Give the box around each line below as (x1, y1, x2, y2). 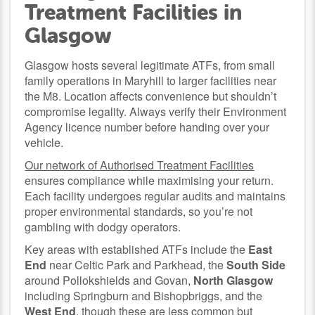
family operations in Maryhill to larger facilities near (25, 72, 277, 89)
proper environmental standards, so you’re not (25, 202, 253, 219)
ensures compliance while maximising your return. (25, 172, 274, 188)
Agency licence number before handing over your (25, 118, 270, 135)
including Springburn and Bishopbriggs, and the (25, 287, 263, 304)
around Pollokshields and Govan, (25, 271, 194, 288)
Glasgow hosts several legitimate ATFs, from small (25, 56, 276, 73)
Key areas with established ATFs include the (25, 240, 249, 257)
